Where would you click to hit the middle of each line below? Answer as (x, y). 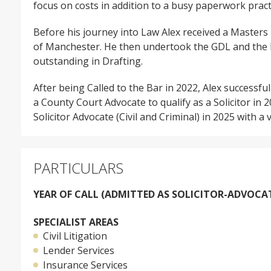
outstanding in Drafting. (89, 61)
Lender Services (79, 250)
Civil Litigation (75, 236)
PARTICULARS (78, 168)
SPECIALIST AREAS (76, 222)
